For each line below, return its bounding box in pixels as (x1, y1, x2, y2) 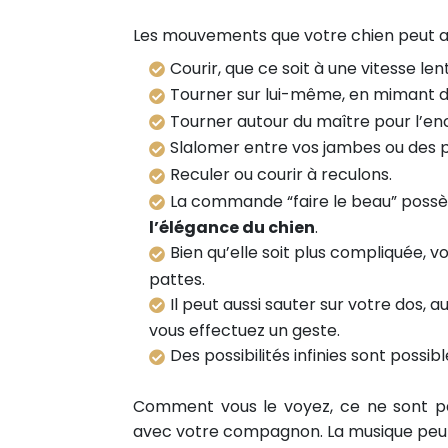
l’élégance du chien (149, 216, 315, 240)
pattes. (149, 267, 205, 291)
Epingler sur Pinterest (40, 29, 209, 53)
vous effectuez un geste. (149, 319, 340, 343)
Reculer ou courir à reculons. (170, 162, 392, 186)
